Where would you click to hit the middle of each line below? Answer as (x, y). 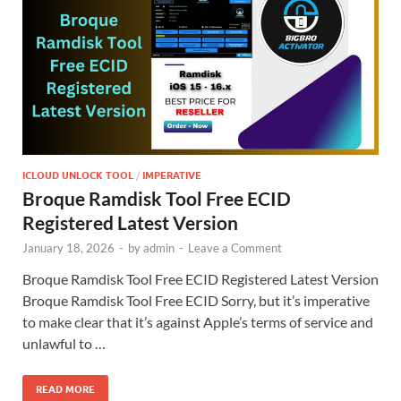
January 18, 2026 (68, 247)
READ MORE (65, 389)
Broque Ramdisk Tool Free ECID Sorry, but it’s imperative (196, 300)
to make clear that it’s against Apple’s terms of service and (198, 321)
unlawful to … (64, 343)
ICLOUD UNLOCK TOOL (78, 175)
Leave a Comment (235, 247)
